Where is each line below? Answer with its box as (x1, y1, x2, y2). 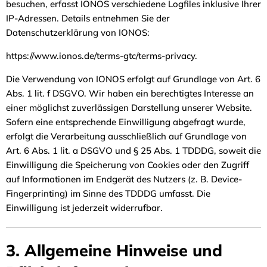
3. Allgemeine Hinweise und (6, 240, 222, 260)
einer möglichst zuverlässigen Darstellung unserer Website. (6, 102, 252, 113)
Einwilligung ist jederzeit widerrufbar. (6, 202, 165, 213)
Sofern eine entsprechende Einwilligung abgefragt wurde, (6, 116, 246, 128)
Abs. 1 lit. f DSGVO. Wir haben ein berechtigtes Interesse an (6, 88, 254, 99)
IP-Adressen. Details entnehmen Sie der (6, 13, 170, 24)
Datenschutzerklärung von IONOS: (6, 27, 152, 38)
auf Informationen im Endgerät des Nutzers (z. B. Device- (6, 173, 242, 185)
